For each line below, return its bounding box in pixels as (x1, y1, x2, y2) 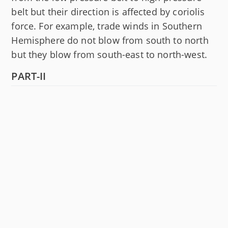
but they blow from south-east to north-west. (11, 48, 207, 61)
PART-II (11, 69, 46, 83)
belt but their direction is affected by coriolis (11, 6, 205, 18)
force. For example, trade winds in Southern (11, 20, 202, 32)
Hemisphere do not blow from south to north (11, 34, 209, 46)
